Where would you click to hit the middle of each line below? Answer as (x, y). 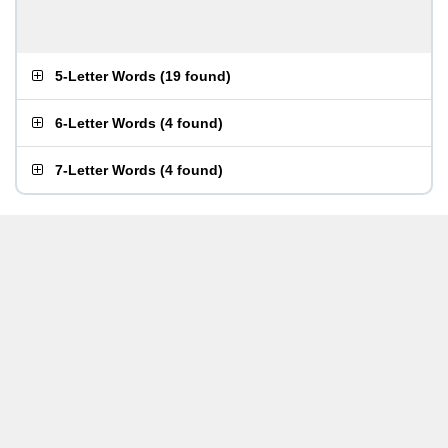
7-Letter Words (105, 170)
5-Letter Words (105, 76)
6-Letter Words (105, 123)
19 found (195, 76)
